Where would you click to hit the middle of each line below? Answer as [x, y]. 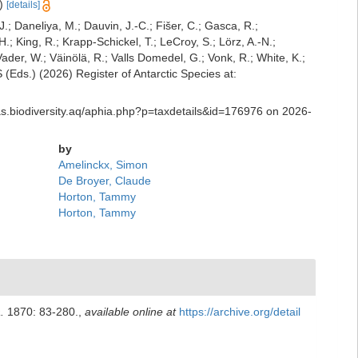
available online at [130, 312]
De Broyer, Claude [105, 181]
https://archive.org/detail [240, 312]
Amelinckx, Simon [103, 165]
